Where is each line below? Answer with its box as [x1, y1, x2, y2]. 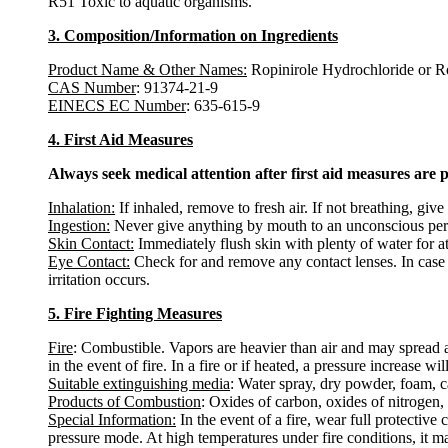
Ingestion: [48, 216, 110, 234]
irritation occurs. [48, 270, 150, 288]
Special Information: [48, 410, 176, 428]
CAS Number [48, 78, 136, 96]
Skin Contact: [48, 234, 134, 252]
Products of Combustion [48, 392, 201, 410]
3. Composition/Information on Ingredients [48, 26, 338, 44]
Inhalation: [48, 198, 115, 216]
